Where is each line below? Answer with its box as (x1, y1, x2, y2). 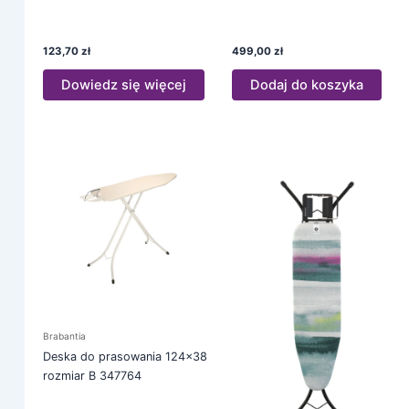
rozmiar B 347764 (42, 369, 142, 383)
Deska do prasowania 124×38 (42, 350, 207, 364)
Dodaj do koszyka (250, 76, 363, 93)
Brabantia (42, 330, 86, 342)
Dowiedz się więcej (60, 76, 186, 93)
